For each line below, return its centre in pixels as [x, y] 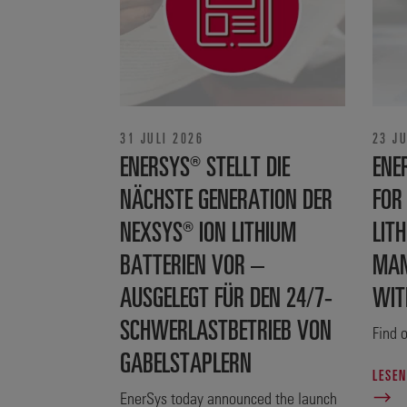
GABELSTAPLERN [186, 361]
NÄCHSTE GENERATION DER [226, 198]
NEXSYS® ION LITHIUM [208, 230]
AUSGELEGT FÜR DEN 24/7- [226, 296]
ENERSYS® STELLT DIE [205, 165]
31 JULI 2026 [162, 138]
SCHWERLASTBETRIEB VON [226, 328]
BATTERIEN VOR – [192, 263]
